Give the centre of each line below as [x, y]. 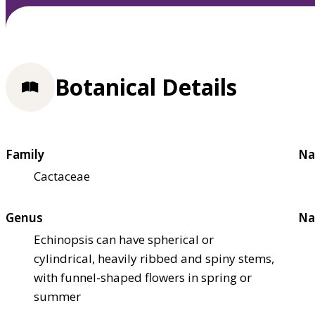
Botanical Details [146, 87]
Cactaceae [62, 176]
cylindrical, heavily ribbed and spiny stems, [154, 258]
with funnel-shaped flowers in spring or [143, 277]
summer [57, 296]
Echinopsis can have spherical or [124, 239]
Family [25, 154]
